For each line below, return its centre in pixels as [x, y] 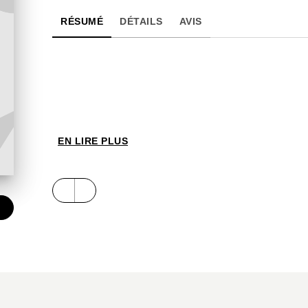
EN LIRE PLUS [93, 141]
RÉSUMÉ [82, 21]
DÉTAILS [141, 21]
